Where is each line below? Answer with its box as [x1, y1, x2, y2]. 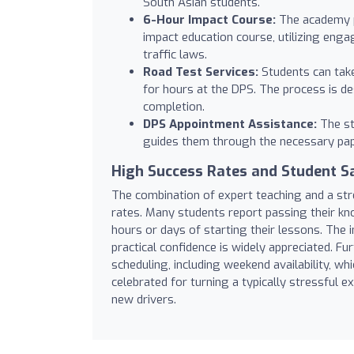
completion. [143, 98, 205, 115]
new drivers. [111, 291, 176, 307]
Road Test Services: [143, 63, 258, 80]
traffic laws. [143, 46, 207, 62]
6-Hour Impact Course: [143, 11, 276, 28]
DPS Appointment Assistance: [143, 115, 317, 132]
